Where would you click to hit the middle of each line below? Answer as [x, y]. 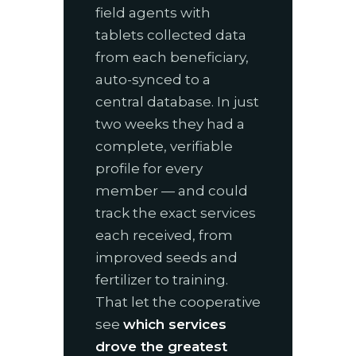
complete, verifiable [164, 146]
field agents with [153, 12]
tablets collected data [171, 35]
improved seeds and [166, 257]
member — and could [172, 190]
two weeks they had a [170, 124]
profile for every [149, 168]
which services [175, 324]
